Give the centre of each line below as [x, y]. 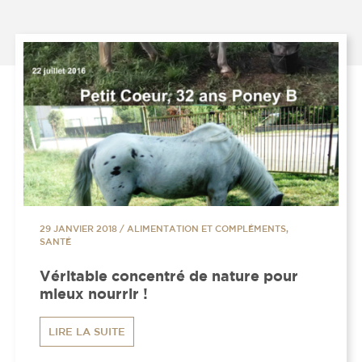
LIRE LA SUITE [87, 332]
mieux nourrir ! [94, 294]
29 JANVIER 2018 [79, 229]
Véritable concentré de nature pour [169, 276]
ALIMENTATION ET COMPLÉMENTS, [208, 229]
